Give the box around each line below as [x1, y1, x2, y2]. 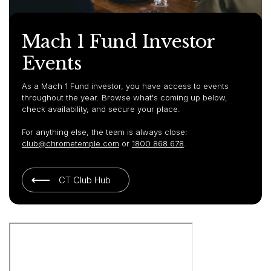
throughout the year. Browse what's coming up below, [21, 92, 227, 102]
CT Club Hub [58, 174, 111, 186]
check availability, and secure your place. [21, 103, 180, 114]
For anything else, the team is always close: [21, 126, 188, 137]
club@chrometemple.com [21, 138, 119, 148]
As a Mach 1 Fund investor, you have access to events [21, 80, 229, 91]
